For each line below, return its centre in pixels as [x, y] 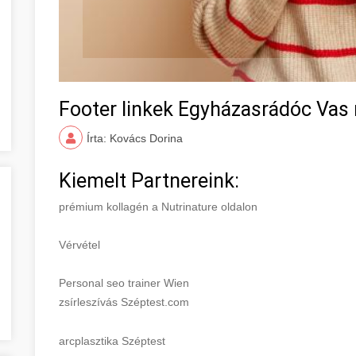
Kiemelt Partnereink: [149, 180]
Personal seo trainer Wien [124, 282]
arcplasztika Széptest [112, 341]
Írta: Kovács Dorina [135, 138]
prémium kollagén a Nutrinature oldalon [158, 206]
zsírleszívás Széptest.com [124, 302]
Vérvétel [79, 244]
